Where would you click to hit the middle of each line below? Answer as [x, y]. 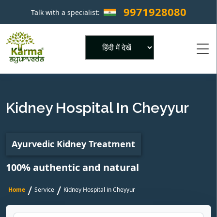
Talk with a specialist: [66, 12]
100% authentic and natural [72, 167]
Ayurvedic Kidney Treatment [73, 144]
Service [44, 190]
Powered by [107, 65]
